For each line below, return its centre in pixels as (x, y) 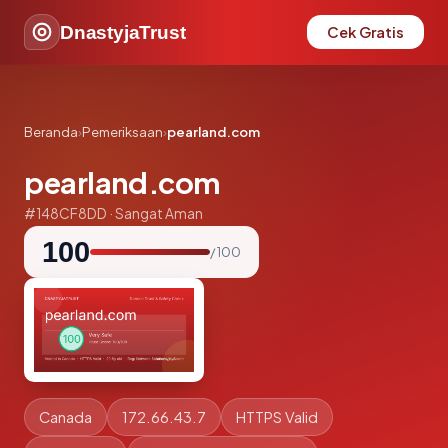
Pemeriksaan (122, 131)
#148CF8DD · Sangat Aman (113, 213)
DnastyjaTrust (123, 32)
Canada (65, 417)
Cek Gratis (365, 32)
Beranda (51, 131)
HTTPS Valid (277, 417)
